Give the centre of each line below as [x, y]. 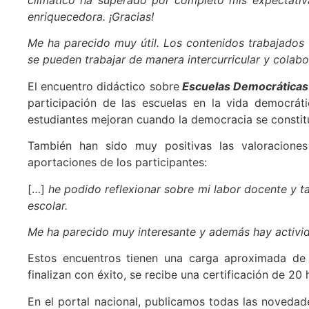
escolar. [48, 205]
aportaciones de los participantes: [117, 162]
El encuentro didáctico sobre [103, 86]
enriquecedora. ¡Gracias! [91, 16]
